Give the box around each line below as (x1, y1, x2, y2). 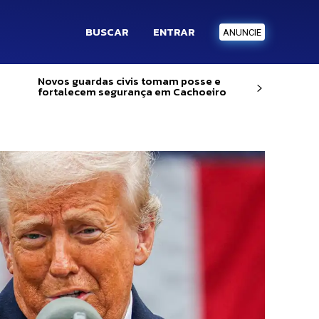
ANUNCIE (222, 27, 261, 38)
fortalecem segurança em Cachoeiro (37, 83, 226, 100)
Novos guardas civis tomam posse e (37, 73, 221, 89)
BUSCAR (85, 23, 129, 40)
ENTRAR (152, 23, 195, 40)
